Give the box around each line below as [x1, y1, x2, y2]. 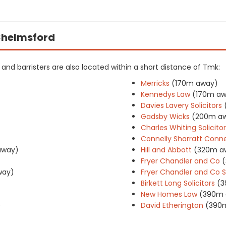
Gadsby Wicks [141, 111, 190, 122]
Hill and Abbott [141, 145, 192, 155]
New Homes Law [141, 189, 197, 199]
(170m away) [172, 78, 218, 88]
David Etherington [141, 200, 203, 210]
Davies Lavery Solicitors [141, 100, 222, 110]
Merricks [141, 78, 169, 88]
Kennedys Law [141, 89, 190, 99]
